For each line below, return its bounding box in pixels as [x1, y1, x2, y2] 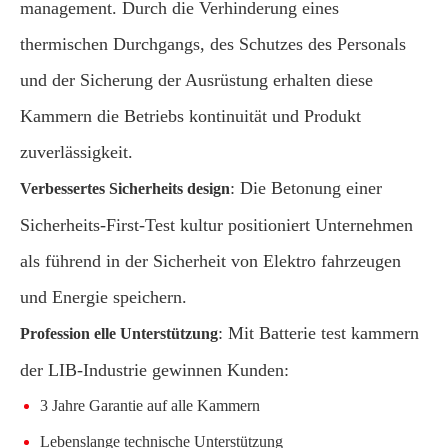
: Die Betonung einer [230, 177, 382, 198]
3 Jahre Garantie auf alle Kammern [40, 396, 260, 414]
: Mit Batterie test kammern [218, 322, 419, 343]
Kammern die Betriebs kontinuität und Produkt [20, 105, 361, 126]
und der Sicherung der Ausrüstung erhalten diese [20, 69, 373, 90]
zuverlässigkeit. [20, 141, 133, 162]
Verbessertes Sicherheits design [20, 179, 230, 197]
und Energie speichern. [20, 286, 187, 307]
